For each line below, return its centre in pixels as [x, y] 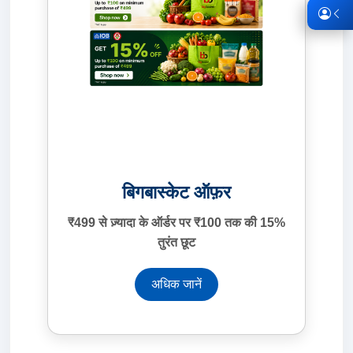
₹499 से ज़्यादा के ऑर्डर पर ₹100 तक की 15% [176, 222]
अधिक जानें [176, 284]
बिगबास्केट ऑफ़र [176, 191]
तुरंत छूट [176, 242]
